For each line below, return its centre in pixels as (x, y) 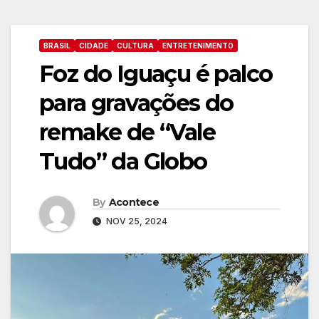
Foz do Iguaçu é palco (156, 74)
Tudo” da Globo (123, 161)
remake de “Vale (127, 132)
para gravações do (136, 103)
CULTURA (135, 46)
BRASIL (57, 46)
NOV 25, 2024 (136, 221)
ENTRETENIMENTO (198, 46)
